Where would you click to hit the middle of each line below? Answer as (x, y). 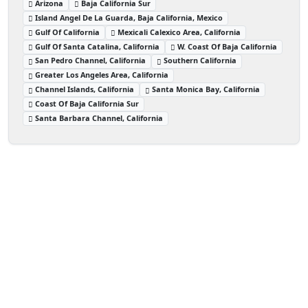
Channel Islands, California (85, 89)
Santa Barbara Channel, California (99, 118)
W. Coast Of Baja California (228, 46)
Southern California (200, 60)
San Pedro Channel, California (91, 60)
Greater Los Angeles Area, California (102, 75)
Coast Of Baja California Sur (87, 104)
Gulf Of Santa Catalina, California (98, 46)
